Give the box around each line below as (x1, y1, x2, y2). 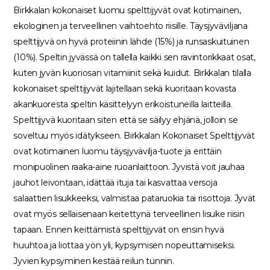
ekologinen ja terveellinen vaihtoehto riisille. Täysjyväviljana (13, 20, 248, 31)
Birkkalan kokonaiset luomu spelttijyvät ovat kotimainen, (13, 5, 241, 16)
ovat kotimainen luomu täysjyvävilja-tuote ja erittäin (13, 146, 222, 157)
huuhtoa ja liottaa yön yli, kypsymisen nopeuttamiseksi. (13, 240, 235, 251)
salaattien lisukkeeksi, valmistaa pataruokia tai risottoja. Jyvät (13, 193, 256, 204)
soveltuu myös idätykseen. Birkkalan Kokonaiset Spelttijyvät (13, 130, 255, 141)
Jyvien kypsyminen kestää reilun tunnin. (13, 256, 174, 266)
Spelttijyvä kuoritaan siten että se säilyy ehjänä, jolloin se (13, 115, 238, 125)
